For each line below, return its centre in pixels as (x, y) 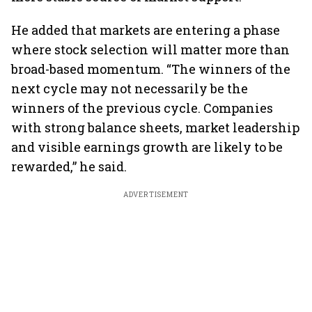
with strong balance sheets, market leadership (155, 127)
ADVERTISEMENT (156, 195)
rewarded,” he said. (69, 166)
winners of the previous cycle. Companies (142, 108)
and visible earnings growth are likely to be (147, 147)
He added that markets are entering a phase (146, 30)
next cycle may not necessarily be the (130, 88)
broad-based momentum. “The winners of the (151, 69)
